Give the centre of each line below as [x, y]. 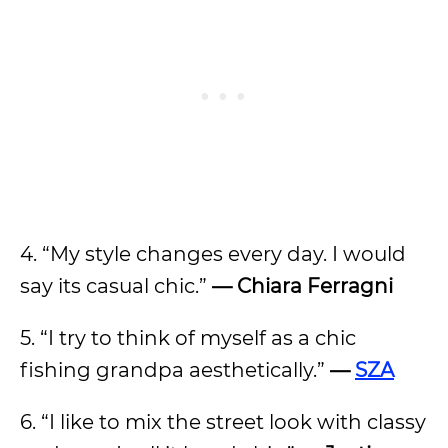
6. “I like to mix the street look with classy [223, 422]
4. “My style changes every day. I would [213, 254]
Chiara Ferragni [315, 286]
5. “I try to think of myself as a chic [188, 338]
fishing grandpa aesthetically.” [172, 370]
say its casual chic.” [113, 286]
